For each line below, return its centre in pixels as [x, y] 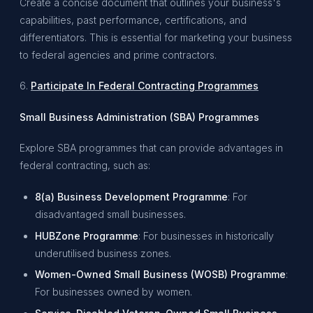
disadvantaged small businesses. [111, 214]
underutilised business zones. [103, 253]
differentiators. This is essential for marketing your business [156, 37]
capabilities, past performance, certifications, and [133, 20]
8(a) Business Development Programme [132, 196]
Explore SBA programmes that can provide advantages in [151, 148]
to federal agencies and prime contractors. [118, 54]
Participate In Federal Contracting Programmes [145, 86]
